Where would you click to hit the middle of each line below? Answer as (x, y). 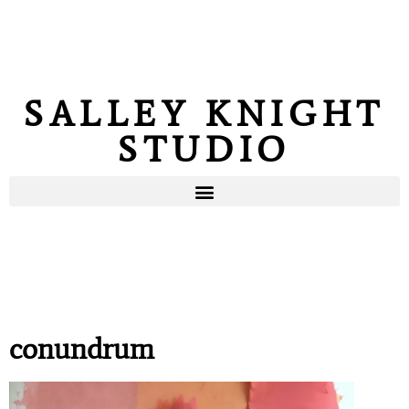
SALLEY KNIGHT (204, 114)
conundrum (82, 349)
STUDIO (204, 149)
